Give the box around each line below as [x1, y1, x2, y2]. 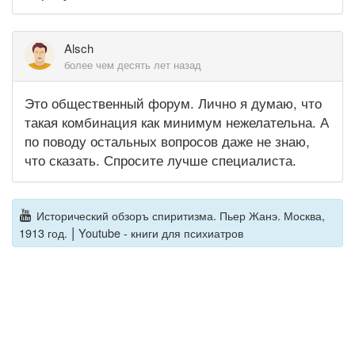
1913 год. [18, 223, 67, 241]
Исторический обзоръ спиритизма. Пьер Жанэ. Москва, [36, 206, 325, 223]
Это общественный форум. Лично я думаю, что [25, 93, 322, 113]
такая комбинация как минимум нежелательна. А [25, 112, 329, 132]
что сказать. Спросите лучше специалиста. [25, 150, 296, 170]
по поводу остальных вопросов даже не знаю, [25, 131, 310, 151]
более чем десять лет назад [64, 57, 201, 73]
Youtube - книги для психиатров [78, 223, 243, 241]
